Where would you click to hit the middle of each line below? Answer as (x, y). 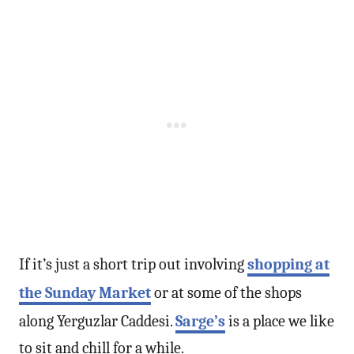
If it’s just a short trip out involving (133, 264)
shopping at (288, 264)
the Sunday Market (85, 292)
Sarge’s (200, 321)
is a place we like (280, 321)
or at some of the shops (226, 292)
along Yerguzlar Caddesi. (97, 321)
